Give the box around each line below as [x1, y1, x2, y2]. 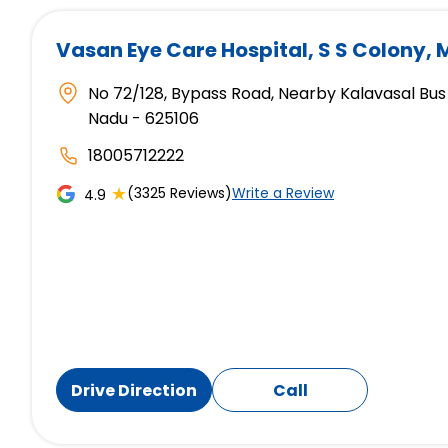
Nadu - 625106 [88, 107, 199, 131]
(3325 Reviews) [127, 183, 232, 204]
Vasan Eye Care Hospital [56, 36, 308, 65]
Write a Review [232, 183, 334, 204]
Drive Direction [71, 378, 197, 402]
